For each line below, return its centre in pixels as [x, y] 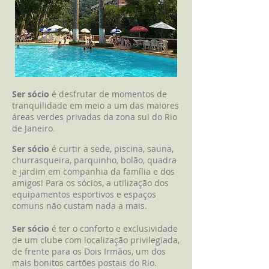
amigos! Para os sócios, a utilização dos [90, 183]
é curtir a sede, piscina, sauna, [111, 149]
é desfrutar [74, 94]
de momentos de [133, 94]
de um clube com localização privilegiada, [96, 240]
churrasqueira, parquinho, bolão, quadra [94, 160]
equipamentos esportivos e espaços [84, 194]
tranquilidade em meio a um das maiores [95, 105]
